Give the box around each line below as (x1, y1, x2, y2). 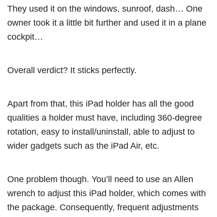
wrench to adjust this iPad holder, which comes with (7, 188, 206, 199)
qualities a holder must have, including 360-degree (7, 112, 202, 123)
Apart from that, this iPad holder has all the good (7, 98, 194, 109)
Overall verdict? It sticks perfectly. (7, 65, 137, 76)
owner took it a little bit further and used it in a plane (7, 17, 206, 28)
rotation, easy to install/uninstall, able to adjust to (7, 126, 195, 137)
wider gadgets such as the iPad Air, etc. (7, 140, 159, 151)
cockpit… (7, 31, 43, 42)
